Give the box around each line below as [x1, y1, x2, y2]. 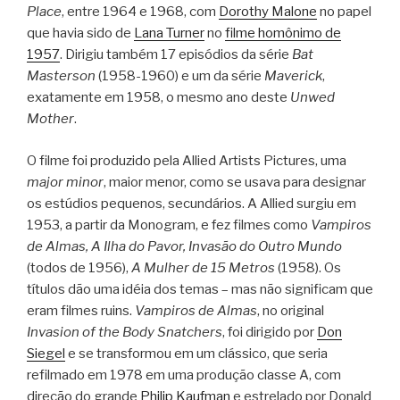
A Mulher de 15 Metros [131, 259, 275, 276]
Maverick [264, 68, 322, 85]
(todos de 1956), [27, 259, 131, 276]
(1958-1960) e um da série [96, 68, 264, 85]
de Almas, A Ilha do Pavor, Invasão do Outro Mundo [27, 237, 342, 254]
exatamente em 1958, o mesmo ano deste [27, 89, 290, 106]
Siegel [27, 345, 65, 362]
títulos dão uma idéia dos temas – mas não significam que [27, 280, 373, 297]
